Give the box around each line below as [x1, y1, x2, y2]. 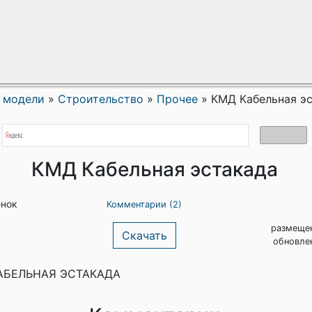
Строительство [58, 92, 143, 106]
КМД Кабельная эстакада [31, 157, 278, 181]
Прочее [157, 92, 198, 106]
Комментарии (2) [107, 199, 182, 210]
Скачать [121, 228, 167, 242]
